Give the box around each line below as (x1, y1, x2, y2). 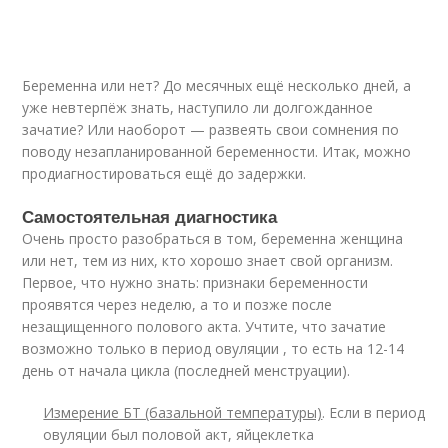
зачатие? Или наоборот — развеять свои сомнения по (22, 120, 400, 139)
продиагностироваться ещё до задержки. (22, 164, 307, 183)
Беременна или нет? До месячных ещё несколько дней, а (22, 76, 412, 95)
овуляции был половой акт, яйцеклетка (43, 425, 315, 444)
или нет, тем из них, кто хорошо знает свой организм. (22, 251, 394, 270)
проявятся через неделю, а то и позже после (22, 295, 333, 314)
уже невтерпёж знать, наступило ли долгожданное (22, 98, 374, 117)
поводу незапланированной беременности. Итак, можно (22, 142, 412, 161)
